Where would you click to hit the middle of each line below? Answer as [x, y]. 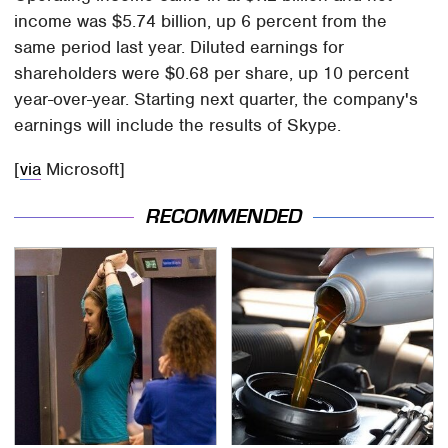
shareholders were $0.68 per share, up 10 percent [212, 73]
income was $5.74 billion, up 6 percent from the [201, 21]
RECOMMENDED [224, 216]
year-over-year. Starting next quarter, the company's [216, 99]
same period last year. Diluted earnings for [179, 47]
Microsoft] [83, 169]
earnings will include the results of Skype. [178, 125]
